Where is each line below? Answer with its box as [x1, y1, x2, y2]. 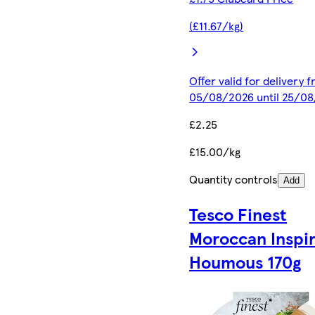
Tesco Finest [189, 202, 288, 226]
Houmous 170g [189, 250, 302, 274]
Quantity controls [189, 171, 278, 188]
